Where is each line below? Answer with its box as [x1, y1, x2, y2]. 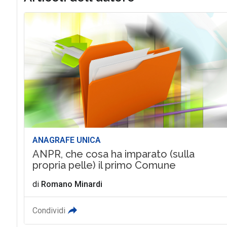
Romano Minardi [41, 179, 102, 190]
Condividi [32, 206, 65, 216]
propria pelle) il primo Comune [32, 159, 176, 172]
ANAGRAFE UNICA [32, 135, 101, 145]
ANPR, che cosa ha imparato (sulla [32, 148, 195, 161]
